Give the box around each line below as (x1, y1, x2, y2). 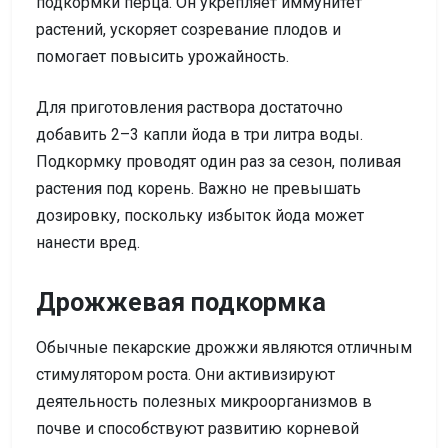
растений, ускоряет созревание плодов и (36, 19, 341, 39)
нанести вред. (36, 232, 140, 252)
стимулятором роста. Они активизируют (36, 364, 335, 384)
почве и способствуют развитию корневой (36, 418, 359, 438)
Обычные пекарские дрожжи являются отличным (36, 337, 412, 357)
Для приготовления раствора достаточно (36, 97, 343, 117)
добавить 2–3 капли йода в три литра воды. (36, 124, 363, 144)
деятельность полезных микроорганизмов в (36, 391, 372, 411)
